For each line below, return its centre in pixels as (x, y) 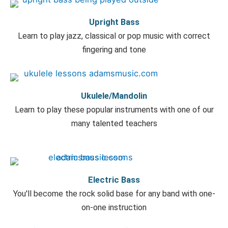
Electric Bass (114, 180)
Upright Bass (114, 22)
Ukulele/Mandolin (114, 96)
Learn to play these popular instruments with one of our (114, 109)
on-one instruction (114, 207)
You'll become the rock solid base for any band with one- (114, 193)
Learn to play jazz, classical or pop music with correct (114, 36)
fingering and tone (114, 49)
